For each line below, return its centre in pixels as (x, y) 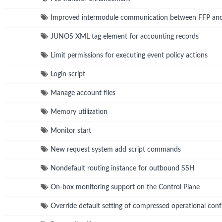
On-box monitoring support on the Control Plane (125, 187)
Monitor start (71, 131)
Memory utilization (79, 112)
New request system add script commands (116, 149)
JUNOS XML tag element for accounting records (125, 36)
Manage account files (83, 93)
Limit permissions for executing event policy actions (129, 55)
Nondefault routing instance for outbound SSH (123, 168)
